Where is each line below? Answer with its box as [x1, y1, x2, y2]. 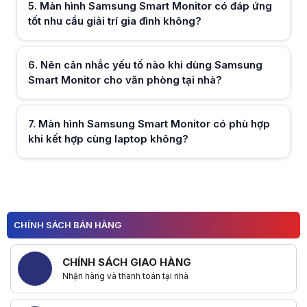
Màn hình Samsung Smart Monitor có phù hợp [38, 117, 270, 130]
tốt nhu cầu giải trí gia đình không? [28, 14, 201, 27]
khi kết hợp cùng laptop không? [28, 132, 188, 145]
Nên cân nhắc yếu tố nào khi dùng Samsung [40, 58, 262, 71]
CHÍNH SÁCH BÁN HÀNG [14, 219, 121, 231]
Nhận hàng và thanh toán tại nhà [62, 271, 188, 282]
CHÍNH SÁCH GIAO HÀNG [62, 256, 191, 269]
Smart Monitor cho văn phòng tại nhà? [28, 73, 222, 86]
